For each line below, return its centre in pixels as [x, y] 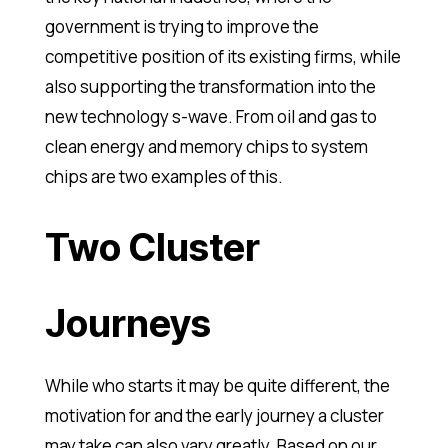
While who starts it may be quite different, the [217, 386]
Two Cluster [152, 247]
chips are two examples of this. [163, 177]
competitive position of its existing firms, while [222, 57]
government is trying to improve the [181, 27]
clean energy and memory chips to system [206, 147]
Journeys [127, 323]
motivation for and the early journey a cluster [214, 416]
